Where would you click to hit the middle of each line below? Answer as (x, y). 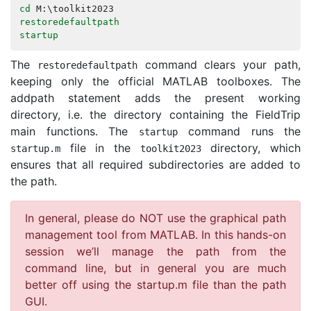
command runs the (239, 132)
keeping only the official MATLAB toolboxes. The (155, 82)
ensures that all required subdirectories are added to (155, 165)
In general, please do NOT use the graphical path (155, 218)
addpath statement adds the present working (155, 98)
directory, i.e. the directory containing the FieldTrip (155, 115)
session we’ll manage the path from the (155, 252)
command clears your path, (219, 65)
